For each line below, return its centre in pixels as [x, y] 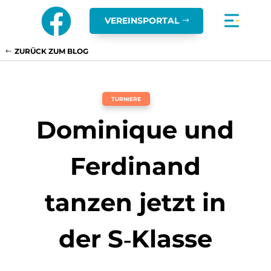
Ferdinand [135, 166]
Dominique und [135, 130]
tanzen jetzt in [135, 202]
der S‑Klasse [135, 239]
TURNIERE [126, 99]
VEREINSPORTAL [142, 21]
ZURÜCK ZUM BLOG [51, 51]
